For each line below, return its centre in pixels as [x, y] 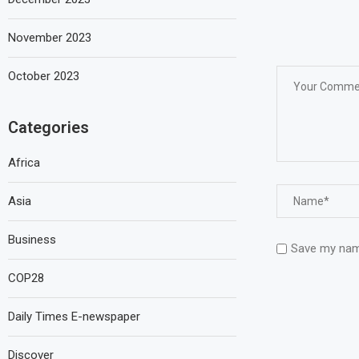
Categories [48, 127]
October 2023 [44, 76]
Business [32, 239]
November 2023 [50, 37]
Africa [24, 162]
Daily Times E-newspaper [74, 316]
